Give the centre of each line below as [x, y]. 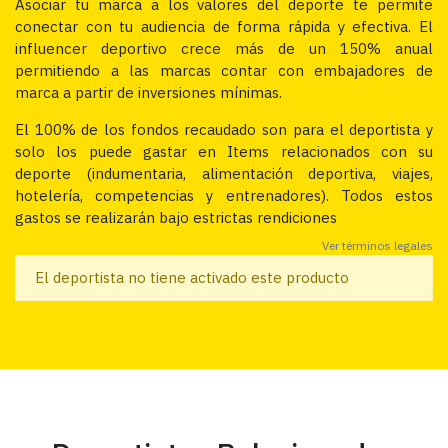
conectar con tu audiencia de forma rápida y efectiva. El [224, 27]
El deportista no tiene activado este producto [191, 277]
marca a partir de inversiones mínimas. [148, 93]
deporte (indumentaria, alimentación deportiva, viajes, [224, 174]
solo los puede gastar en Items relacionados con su [224, 152]
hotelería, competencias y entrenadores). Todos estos [224, 196]
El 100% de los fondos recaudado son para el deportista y [224, 130]
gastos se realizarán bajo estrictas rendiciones [176, 218]
